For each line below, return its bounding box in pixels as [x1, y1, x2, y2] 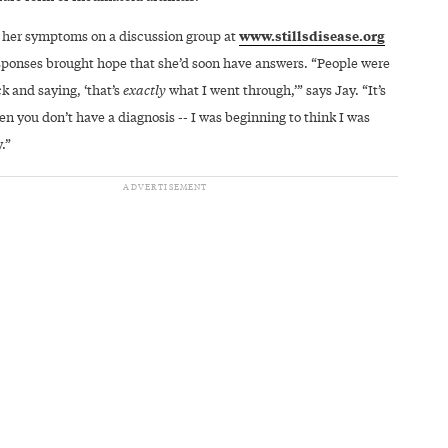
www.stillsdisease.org [238, 24, 385, 45]
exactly [122, 79, 166, 99]
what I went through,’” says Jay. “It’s [165, 79, 386, 99]
